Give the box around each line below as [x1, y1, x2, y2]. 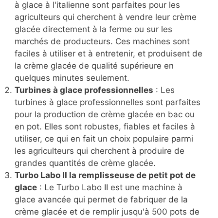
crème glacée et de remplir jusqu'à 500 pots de [15, 207, 200, 217]
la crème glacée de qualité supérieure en [15, 61, 174, 71]
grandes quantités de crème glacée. [15, 158, 156, 168]
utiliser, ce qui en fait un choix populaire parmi [15, 134, 193, 144]
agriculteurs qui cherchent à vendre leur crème [15, 12, 197, 22]
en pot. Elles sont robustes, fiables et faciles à [15, 122, 195, 132]
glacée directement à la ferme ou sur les [15, 24, 172, 35]
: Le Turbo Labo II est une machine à [37, 182, 182, 193]
